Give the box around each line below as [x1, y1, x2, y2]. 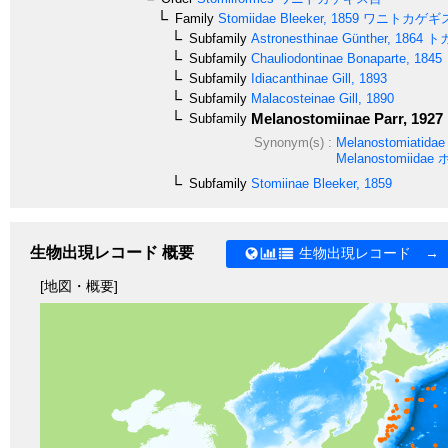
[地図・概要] [40, 277, 118, 294]
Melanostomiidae [335, 150, 434, 166]
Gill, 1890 [335, 90, 394, 106]
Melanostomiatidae [335, 134, 445, 150]
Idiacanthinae [247, 70, 328, 86]
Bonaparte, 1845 [343, 50, 442, 66]
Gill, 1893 [328, 70, 387, 86]
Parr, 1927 [370, 109, 443, 127]
